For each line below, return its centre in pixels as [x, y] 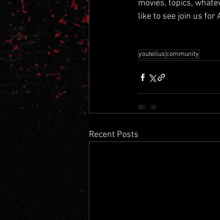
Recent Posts [114, 135]
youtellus [152, 54]
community [182, 54]
